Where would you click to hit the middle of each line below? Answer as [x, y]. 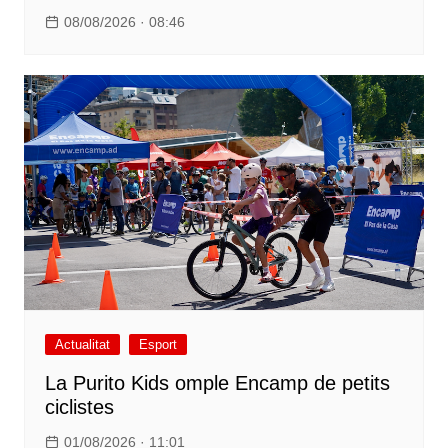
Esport [157, 345]
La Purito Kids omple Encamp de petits [217, 383]
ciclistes [79, 407]
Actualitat [82, 345]
